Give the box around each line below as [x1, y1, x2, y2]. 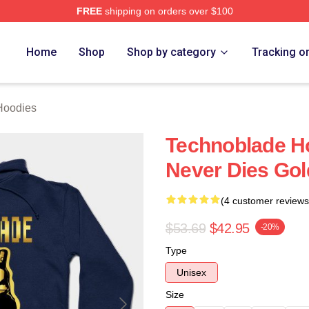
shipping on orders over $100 [101, 6, 233, 17]
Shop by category [127, 46, 217, 59]
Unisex [177, 267, 206, 278]
